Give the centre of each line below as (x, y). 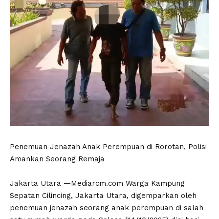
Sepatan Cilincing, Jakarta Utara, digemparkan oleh (103, 196)
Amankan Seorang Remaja (57, 159)
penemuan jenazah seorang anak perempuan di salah (107, 208)
